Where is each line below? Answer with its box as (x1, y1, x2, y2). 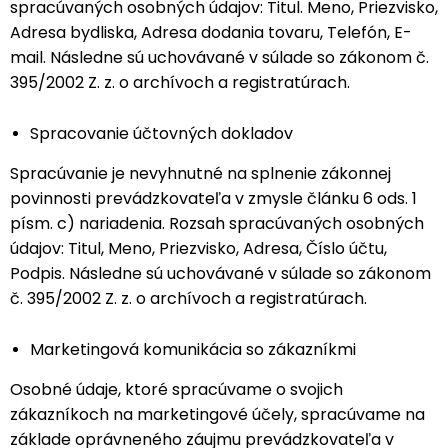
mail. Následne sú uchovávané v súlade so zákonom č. (10, 46, 429, 69)
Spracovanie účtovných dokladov (30, 122, 293, 145)
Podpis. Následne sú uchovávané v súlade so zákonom (10, 262, 431, 285)
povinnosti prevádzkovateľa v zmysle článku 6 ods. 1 (10, 187, 417, 210)
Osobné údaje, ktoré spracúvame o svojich (10, 378, 343, 401)
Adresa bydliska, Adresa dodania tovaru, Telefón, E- (10, 21, 412, 44)
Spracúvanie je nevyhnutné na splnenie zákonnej (10, 162, 391, 185)
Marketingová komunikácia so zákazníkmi (30, 338, 356, 361)
